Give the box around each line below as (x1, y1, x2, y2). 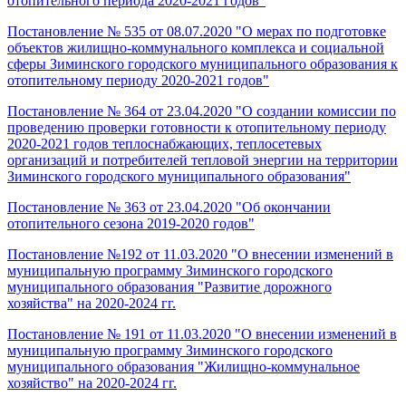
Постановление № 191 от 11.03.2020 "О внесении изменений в (7, 325, 397, 342)
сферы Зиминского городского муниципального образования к (7, 55, 398, 72)
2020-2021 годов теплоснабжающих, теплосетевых (7, 135, 322, 151)
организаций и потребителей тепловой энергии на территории (7, 151, 398, 168)
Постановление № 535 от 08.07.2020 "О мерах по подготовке (7, 23, 386, 39)
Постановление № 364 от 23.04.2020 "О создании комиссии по (7, 102, 396, 119)
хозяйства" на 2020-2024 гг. (7, 295, 176, 311)
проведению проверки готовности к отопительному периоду (7, 119, 386, 135)
